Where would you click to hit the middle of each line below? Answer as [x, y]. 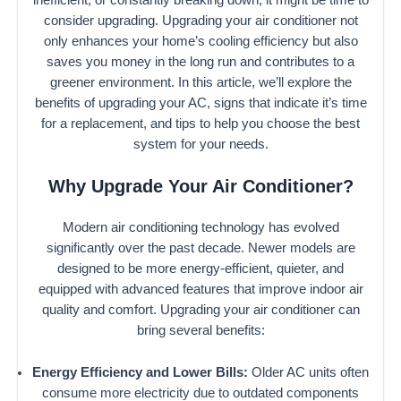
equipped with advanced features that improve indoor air [200, 290]
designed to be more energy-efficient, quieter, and [200, 269]
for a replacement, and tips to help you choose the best [200, 123]
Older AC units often [308, 372]
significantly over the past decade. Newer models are [200, 248]
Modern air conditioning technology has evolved [200, 228]
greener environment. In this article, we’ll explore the [200, 82]
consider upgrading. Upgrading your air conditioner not [200, 20]
